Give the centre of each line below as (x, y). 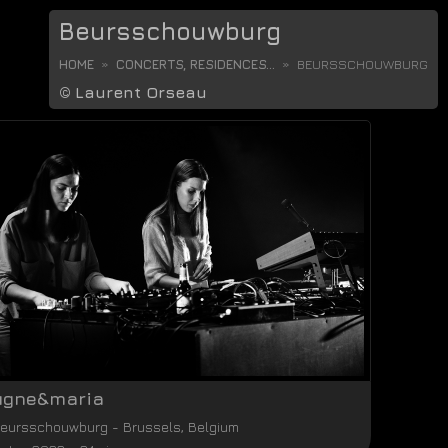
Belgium (213, 426)
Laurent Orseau (141, 92)
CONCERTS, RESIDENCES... (195, 64)
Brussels (152, 426)
